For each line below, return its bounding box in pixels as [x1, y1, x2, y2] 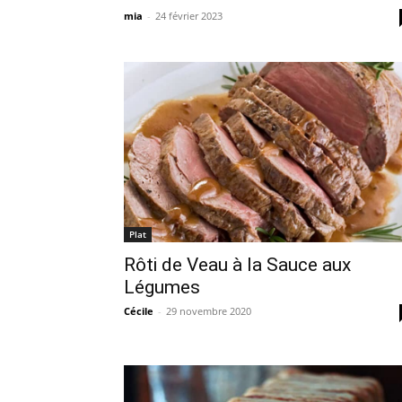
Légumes [124, 275, 200, 298]
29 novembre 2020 [166, 303, 251, 318]
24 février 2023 [155, 9, 223, 22]
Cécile [124, 303, 153, 318]
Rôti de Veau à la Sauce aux [124, 253, 351, 275]
